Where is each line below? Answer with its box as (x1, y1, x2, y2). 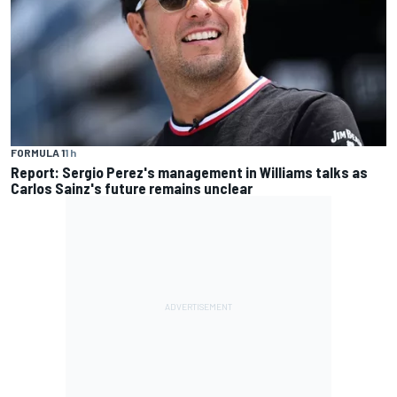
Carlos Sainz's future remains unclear (11, 178, 253, 197)
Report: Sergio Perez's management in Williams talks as (11, 162, 368, 181)
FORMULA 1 (11, 145, 65, 159)
